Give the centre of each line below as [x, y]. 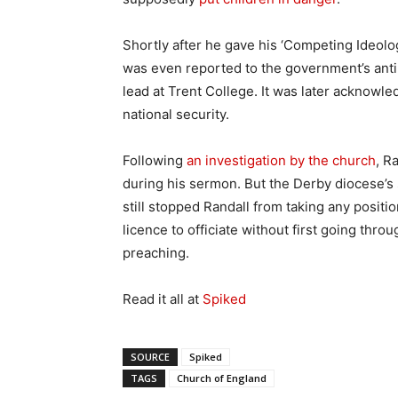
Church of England [222, 378]
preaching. [156, 252]
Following [155, 160]
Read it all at [163, 298]
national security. [176, 114]
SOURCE [150, 356]
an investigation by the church [281, 160]
